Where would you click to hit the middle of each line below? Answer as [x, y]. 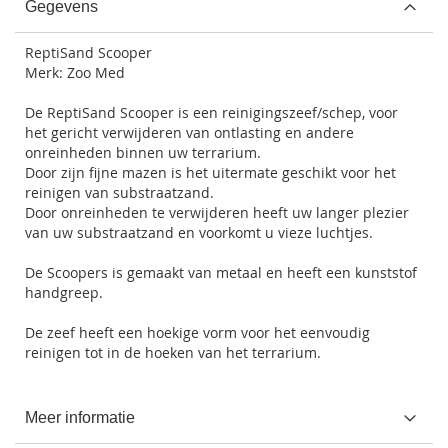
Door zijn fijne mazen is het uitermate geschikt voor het [210, 172]
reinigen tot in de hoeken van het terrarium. [173, 352]
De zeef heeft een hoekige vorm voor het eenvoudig [197, 332]
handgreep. [64, 292]
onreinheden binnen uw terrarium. [143, 152]
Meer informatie [80, 417]
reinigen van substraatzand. [119, 192]
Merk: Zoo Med [75, 72]
